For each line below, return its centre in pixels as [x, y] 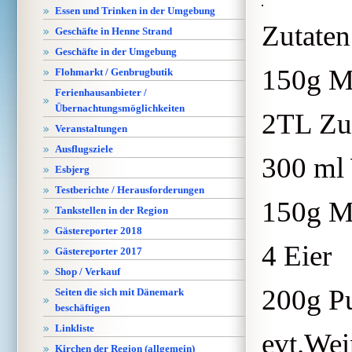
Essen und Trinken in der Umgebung [135, 11]
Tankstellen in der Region [112, 210]
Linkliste [75, 328]
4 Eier [297, 256]
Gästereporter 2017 [99, 251]
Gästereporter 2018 [99, 231]
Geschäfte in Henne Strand [114, 31]
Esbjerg [72, 169]
